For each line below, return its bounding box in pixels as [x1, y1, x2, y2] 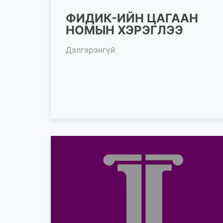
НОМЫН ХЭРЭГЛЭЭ [66, 22, 183, 37]
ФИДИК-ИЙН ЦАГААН [66, 10, 198, 25]
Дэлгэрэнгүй [66, 44, 115, 55]
